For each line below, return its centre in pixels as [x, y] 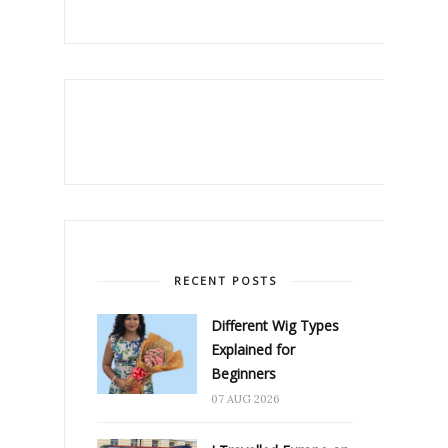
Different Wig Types [275, 325]
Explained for [253, 349]
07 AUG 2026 [245, 398]
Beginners [243, 373]
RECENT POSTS [225, 280]
